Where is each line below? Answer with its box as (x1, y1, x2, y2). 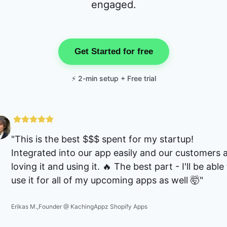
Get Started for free (74, 46, 153, 56)
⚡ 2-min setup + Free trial (71, 73, 156, 83)
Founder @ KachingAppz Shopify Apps (39, 202, 147, 210)
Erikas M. (11, 202, 37, 210)
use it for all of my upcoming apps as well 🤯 (11, 174, 200, 185)
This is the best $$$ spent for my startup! (15, 133, 194, 144)
